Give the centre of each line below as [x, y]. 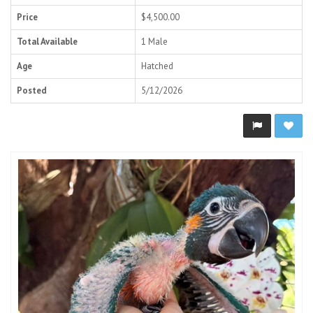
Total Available [47, 42]
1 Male [154, 42]
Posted [32, 90]
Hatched [157, 66]
